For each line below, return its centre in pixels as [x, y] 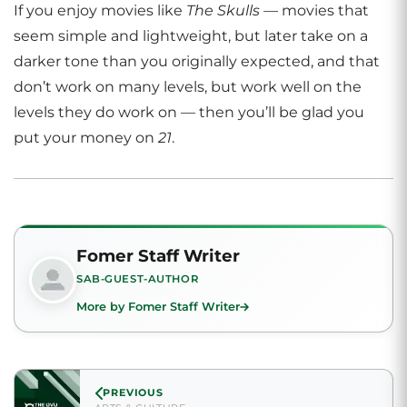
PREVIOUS [134, 392]
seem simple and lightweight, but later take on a [191, 36]
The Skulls [223, 10]
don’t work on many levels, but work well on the [188, 87]
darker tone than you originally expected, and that [197, 61]
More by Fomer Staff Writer [158, 307]
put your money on [86, 138]
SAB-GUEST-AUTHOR [138, 279]
